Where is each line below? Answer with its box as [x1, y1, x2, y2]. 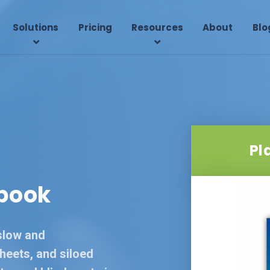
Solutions [13, 20, 59, 34]
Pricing [78, 20, 112, 34]
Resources [131, 20, 183, 34]
